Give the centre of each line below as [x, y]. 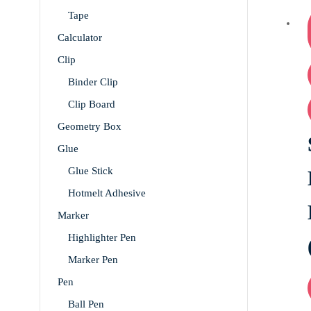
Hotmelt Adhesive [107, 193]
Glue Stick [91, 171]
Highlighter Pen [102, 238]
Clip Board [92, 104]
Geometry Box [90, 127]
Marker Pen [93, 260]
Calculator [80, 38]
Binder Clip [93, 82]
